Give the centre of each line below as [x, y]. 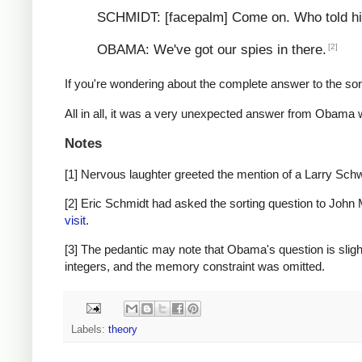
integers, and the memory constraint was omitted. [195, 267]
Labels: [90, 329]
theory [123, 329]
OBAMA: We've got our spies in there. [212, 50]
